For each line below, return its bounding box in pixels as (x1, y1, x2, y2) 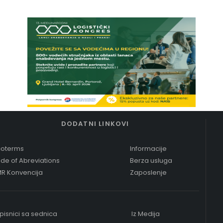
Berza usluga (130, 155, 173, 165)
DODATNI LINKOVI (61, 118, 129, 128)
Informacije (130, 143, 167, 153)
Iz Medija (131, 209, 160, 219)
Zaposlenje (130, 167, 167, 177)
